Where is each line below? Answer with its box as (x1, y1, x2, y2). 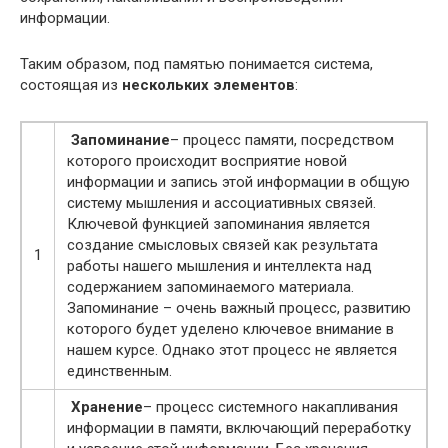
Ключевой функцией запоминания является (67, 215, 370, 233)
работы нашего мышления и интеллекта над (67, 257, 372, 275)
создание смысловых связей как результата (67, 236, 378, 254)
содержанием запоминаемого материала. (67, 278, 354, 296)
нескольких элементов (122, 76, 295, 94)
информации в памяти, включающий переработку (67, 419, 411, 437)
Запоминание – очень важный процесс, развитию (67, 299, 411, 317)
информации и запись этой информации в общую (67, 173, 410, 191)
